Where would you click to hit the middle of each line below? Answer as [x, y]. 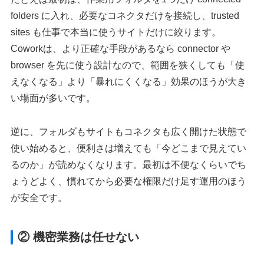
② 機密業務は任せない [79, 237]
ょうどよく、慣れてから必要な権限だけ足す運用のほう [129, 181]
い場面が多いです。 [53, 98]
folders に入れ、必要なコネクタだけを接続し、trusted [125, 15]
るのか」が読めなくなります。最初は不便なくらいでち [129, 164]
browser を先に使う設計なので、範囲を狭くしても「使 [128, 65]
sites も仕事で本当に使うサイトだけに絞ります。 [116, 32]
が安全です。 [39, 197]
